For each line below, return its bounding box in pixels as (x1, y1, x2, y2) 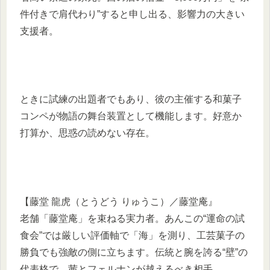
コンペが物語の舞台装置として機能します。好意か (20, 111, 242, 122)
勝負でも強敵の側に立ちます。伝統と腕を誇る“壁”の (20, 246, 248, 257)
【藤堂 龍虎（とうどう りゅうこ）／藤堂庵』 (20, 196, 218, 207)
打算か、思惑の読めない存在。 (20, 128, 155, 139)
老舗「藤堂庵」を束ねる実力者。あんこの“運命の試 (20, 213, 245, 224)
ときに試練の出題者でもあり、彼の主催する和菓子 (20, 94, 242, 105)
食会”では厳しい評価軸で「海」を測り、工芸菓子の (20, 230, 245, 240)
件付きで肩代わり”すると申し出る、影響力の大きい (20, 8, 245, 19)
